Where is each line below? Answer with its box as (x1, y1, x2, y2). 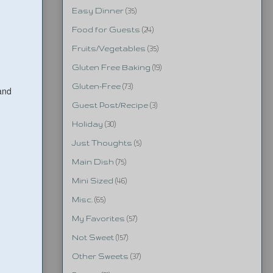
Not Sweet (72, 233, 114, 242)
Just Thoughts (72, 139, 132, 147)
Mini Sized (72, 177, 113, 185)
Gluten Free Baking (72, 63, 151, 72)
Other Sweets (72, 252, 129, 261)
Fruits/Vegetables (72, 44, 146, 53)
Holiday (72, 120, 103, 129)
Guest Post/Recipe (72, 101, 148, 110)
